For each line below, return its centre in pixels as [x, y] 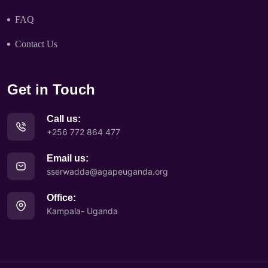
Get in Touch [51, 89]
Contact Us [36, 44]
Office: [61, 198]
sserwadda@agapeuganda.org [107, 171]
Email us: [68, 158]
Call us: [64, 119]
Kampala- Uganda [82, 211]
